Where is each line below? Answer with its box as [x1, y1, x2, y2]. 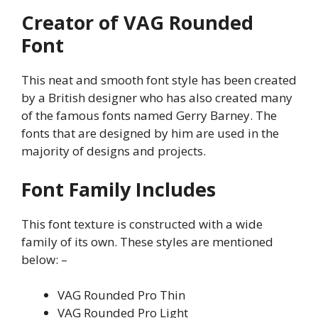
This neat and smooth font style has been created [21, 72, 297, 88]
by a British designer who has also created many [21, 89, 292, 106]
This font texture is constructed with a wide [21, 215, 263, 232]
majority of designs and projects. [21, 143, 206, 159]
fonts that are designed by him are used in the [21, 125, 279, 141]
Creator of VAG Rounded [21, 9, 253, 35]
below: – [21, 251, 67, 268]
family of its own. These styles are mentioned [21, 233, 273, 250]
